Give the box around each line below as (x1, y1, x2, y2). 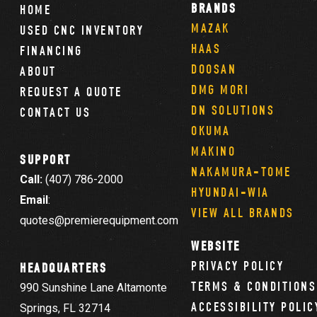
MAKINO (191, 143, 236, 160)
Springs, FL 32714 (20, 301, 111, 316)
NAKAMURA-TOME (191, 163, 292, 180)
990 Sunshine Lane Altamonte (20, 281, 168, 295)
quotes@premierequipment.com (20, 214, 179, 228)
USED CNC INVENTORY (20, 22, 144, 39)
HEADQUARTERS (20, 260, 108, 277)
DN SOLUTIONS (191, 102, 275, 119)
